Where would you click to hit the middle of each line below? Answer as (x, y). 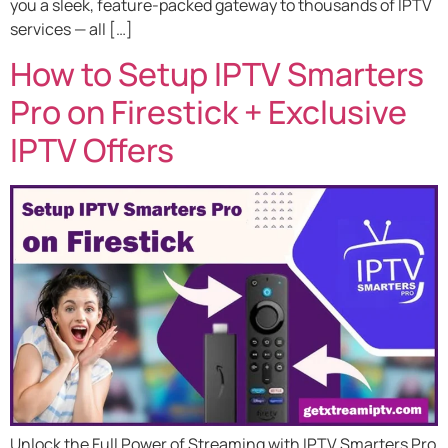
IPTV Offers (92, 150)
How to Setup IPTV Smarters (217, 74)
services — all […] (71, 29)
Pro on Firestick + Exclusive (208, 112)
